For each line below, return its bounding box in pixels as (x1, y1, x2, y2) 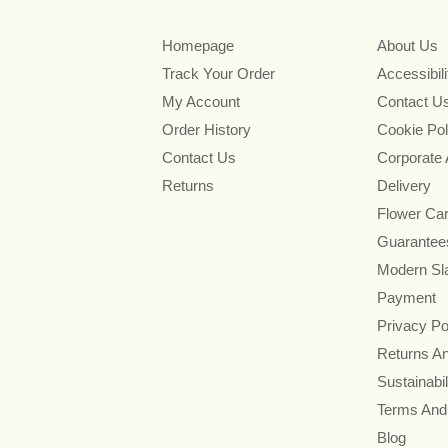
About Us (376, 37, 438, 55)
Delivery (376, 177, 431, 195)
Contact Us (162, 149, 236, 167)
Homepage (162, 37, 234, 55)
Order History (162, 121, 251, 139)
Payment (376, 289, 436, 307)
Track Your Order (162, 65, 275, 83)
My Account (162, 93, 240, 111)
